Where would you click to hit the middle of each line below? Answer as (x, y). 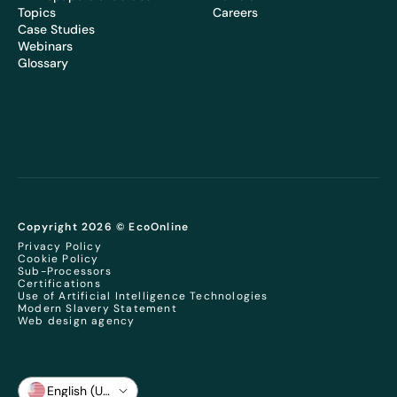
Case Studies (56, 29)
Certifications (59, 284)
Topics (37, 12)
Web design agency (77, 321)
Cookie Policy (58, 259)
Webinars (45, 46)
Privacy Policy (60, 246)
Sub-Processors (65, 271)
